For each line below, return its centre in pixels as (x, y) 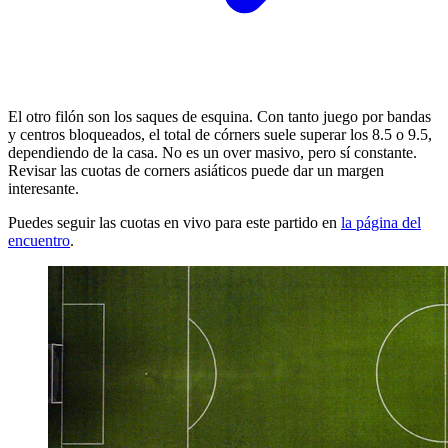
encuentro (39, 241)
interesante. (43, 189)
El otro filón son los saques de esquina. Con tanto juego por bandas (219, 117)
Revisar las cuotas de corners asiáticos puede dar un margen (196, 171)
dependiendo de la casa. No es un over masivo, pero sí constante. (212, 153)
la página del (381, 223)
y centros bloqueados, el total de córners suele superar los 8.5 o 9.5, (220, 135)
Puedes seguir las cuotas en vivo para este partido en (174, 223)
